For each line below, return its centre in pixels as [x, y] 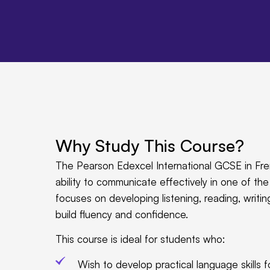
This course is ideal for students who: [140, 239]
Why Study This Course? [150, 146]
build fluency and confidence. [122, 214]
